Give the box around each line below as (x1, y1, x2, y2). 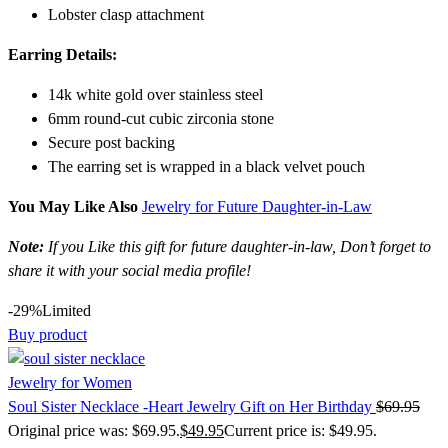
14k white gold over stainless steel (48, 85, 263, 103)
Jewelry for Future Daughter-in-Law (142, 197, 372, 215)
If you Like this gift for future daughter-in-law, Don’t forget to (48, 237, 431, 255)
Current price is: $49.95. (224, 421, 377, 439)
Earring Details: (8, 45, 117, 63)
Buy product (8, 325, 87, 343)
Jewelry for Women (8, 373, 132, 391)
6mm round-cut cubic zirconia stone (48, 109, 274, 127)
